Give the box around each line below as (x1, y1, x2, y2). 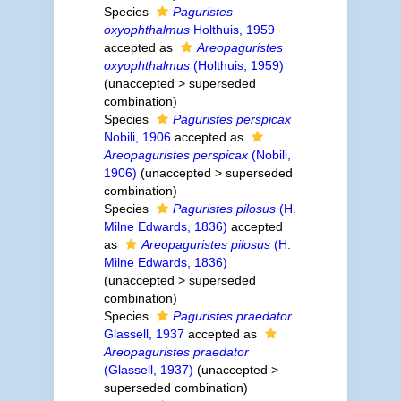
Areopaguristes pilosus (141, 237, 270, 252)
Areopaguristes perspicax (103, 148, 248, 162)
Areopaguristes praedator (103, 345, 249, 359)
